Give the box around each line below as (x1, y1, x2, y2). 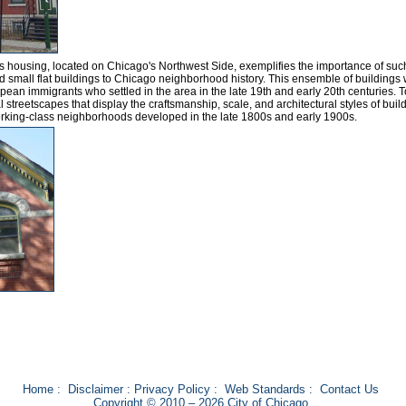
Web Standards (224, 382, 305, 396)
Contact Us (319, 382, 379, 396)
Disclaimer (67, 382, 123, 396)
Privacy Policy (133, 382, 210, 396)
